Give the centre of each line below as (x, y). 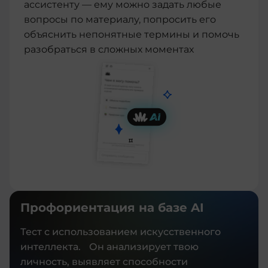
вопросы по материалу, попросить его (120, 19)
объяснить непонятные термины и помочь (132, 34)
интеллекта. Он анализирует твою (109, 246)
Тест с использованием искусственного (121, 232)
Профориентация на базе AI (112, 207)
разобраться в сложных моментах (109, 49)
